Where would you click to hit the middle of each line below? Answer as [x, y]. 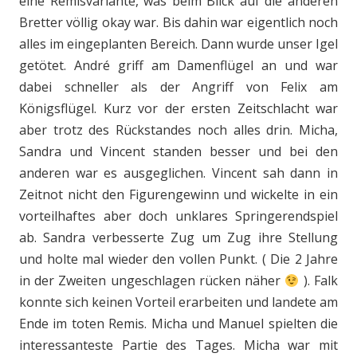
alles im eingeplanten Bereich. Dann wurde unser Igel [178, 44]
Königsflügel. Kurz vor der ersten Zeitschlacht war [178, 108]
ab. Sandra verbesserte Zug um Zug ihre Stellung [178, 237]
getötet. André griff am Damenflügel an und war [178, 65]
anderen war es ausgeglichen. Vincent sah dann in [178, 173]
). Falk [319, 280]
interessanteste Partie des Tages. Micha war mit [178, 345]
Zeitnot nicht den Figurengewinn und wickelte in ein [178, 194]
